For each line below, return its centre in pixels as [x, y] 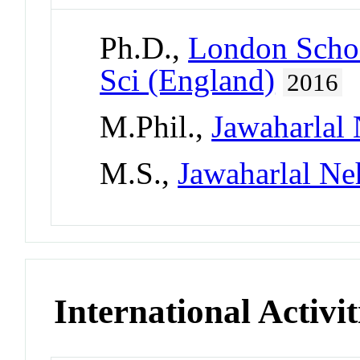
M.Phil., [156, 127]
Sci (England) [188, 80]
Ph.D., [144, 48]
